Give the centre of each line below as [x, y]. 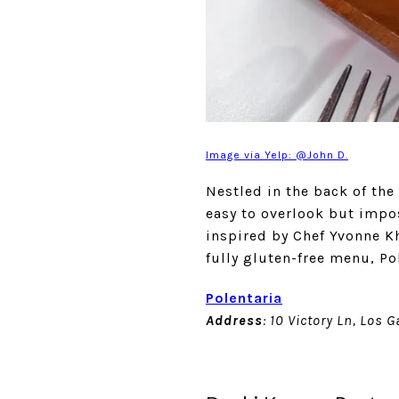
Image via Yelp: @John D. [277, 155]
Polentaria [244, 297]
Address [234, 320]
